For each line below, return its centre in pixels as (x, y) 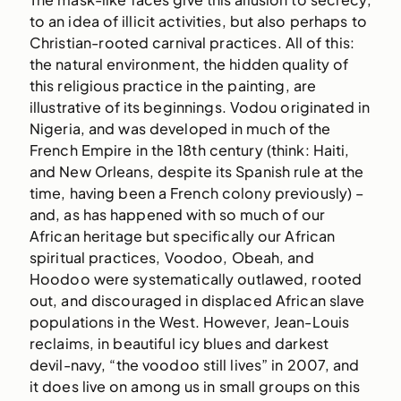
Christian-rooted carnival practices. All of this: (192, 43)
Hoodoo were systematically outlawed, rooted (196, 279)
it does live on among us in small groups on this (194, 387)
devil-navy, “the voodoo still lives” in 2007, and (194, 365)
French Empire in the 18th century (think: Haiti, (189, 150)
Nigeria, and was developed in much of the (180, 129)
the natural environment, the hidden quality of (189, 64)
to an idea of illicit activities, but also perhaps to (198, 21)
